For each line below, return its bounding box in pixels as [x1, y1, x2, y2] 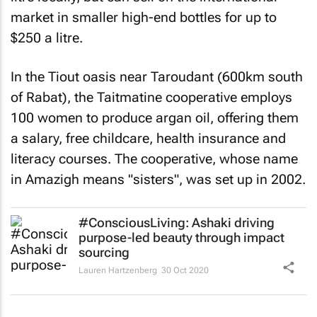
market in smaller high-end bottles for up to [11, 9, 277, 25]
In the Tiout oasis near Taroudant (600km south [11, 68, 303, 85]
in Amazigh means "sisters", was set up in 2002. [11, 171, 306, 188]
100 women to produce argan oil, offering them [11, 109, 299, 126]
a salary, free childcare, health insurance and [11, 129, 286, 146]
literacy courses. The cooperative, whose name [11, 150, 298, 167]
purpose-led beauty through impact [79, 230, 284, 245]
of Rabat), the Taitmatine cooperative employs [11, 88, 292, 105]
